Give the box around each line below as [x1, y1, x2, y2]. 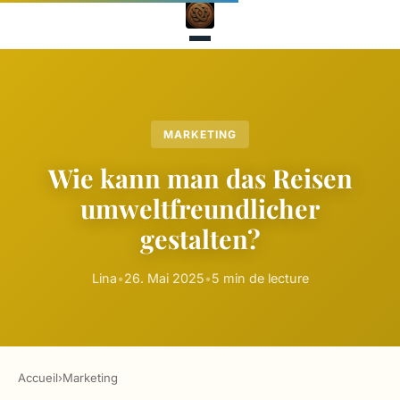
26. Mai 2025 [123, 271, 204, 287]
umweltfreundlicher [80, 191, 320, 226]
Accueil [18, 371, 58, 386]
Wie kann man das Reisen [47, 161, 353, 196]
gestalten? [139, 221, 261, 256]
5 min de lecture [211, 271, 309, 287]
